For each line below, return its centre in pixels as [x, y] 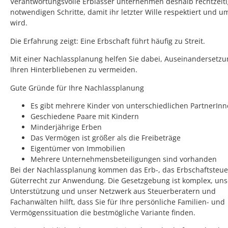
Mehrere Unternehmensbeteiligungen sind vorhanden [124, 159]
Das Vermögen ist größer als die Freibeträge [106, 137]
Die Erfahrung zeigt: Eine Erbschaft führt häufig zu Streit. [108, 41]
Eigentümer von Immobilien [78, 148]
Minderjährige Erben [66, 127]
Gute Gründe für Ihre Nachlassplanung [77, 88]
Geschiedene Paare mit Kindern [85, 116]
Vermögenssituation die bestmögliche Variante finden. [103, 212]
